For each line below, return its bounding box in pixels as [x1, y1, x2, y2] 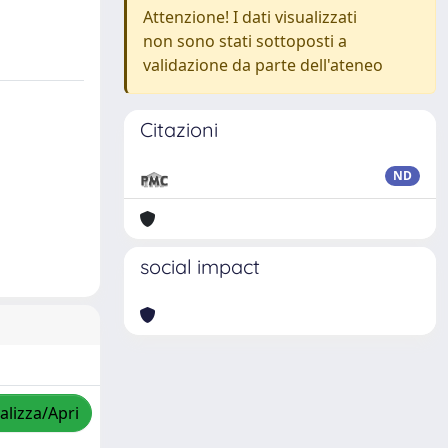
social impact [140, 254, 260, 279]
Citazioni [140, 117, 218, 142]
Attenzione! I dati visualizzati [143, 6, 357, 28]
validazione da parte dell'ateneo [143, 54, 383, 76]
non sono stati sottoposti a [143, 30, 347, 52]
